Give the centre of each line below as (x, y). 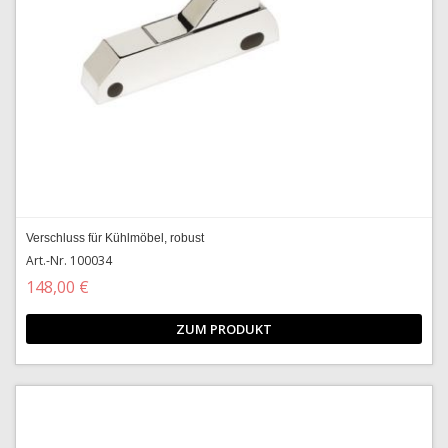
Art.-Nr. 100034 (69, 260)
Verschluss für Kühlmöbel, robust (115, 238)
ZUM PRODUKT (224, 329)
